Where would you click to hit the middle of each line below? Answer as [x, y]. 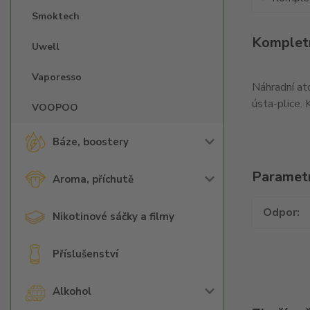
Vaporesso [57, 77]
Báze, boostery [91, 142]
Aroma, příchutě [93, 179]
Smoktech [56, 16]
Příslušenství [85, 254]
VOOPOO [55, 108]
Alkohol [72, 291]
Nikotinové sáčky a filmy [113, 217]
